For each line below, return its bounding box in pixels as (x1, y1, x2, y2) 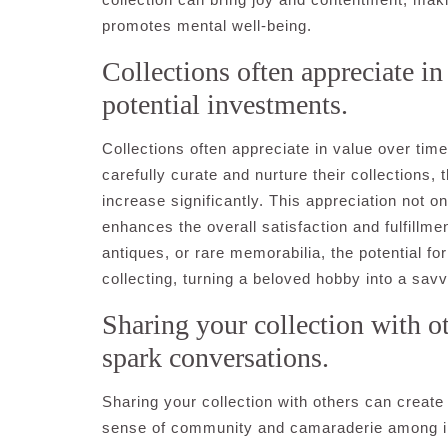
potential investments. (102, 89, 348, 120)
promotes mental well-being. (102, 17, 312, 34)
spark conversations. (102, 342, 329, 373)
